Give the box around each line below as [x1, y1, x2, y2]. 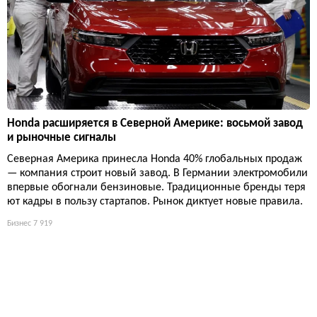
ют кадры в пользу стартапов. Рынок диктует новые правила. [7, 195, 303, 207]
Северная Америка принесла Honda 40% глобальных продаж [7, 153, 302, 165]
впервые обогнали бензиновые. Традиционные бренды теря [7, 181, 306, 193]
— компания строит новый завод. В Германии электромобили [7, 167, 308, 179]
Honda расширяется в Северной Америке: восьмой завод [7, 117, 303, 129]
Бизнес [7, 219, 31, 228]
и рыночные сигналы [7, 131, 116, 144]
